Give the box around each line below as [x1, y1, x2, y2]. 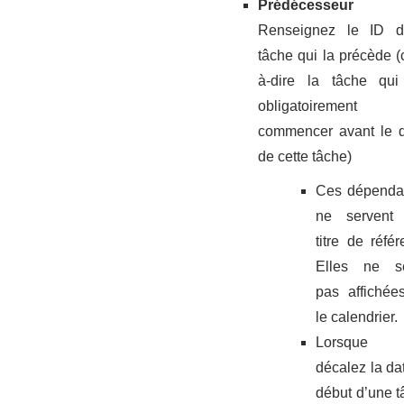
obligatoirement [258, 98, 357, 115]
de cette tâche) [258, 149, 352, 165]
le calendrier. [316, 309, 398, 326]
